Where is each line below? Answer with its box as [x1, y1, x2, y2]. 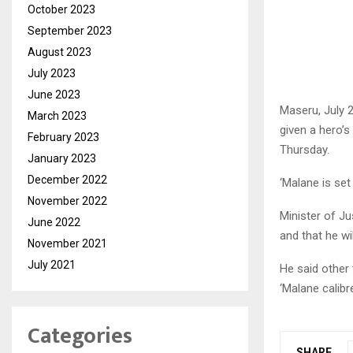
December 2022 [28, 173, 107, 186]
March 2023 [28, 109, 87, 122]
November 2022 [28, 194, 107, 207]
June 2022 [28, 215, 80, 229]
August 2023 [28, 45, 91, 58]
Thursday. [280, 143, 329, 158]
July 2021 [28, 258, 76, 271]
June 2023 [28, 87, 80, 101]
